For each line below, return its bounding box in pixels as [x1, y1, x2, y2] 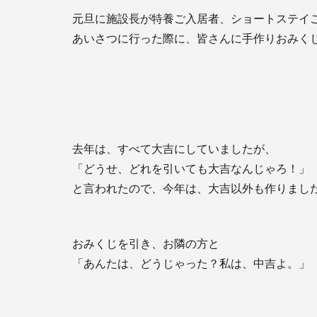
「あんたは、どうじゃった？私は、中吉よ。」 [72, 258, 310, 270]
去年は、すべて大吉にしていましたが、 [72, 143, 276, 155]
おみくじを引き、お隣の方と [72, 238, 219, 250]
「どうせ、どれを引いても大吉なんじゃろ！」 [72, 163, 310, 175]
